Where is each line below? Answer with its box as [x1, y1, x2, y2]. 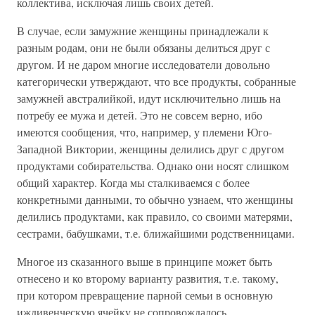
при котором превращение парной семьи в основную [17, 288, 273, 302]
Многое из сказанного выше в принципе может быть [17, 254, 272, 269]
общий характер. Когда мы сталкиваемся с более [17, 175, 250, 190]
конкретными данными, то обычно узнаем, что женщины [17, 192, 293, 207]
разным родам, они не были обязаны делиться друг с [17, 40, 270, 55]
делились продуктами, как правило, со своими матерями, [17, 209, 292, 224]
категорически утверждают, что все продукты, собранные [17, 74, 296, 89]
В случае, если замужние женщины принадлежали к [17, 23, 269, 38]
